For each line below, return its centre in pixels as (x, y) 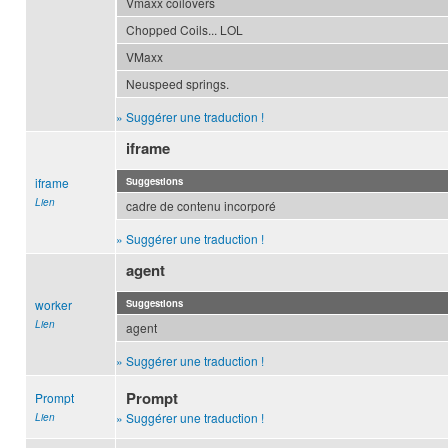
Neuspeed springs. (177, 84)
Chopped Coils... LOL (184, 30)
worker (53, 305)
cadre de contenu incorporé (201, 206)
